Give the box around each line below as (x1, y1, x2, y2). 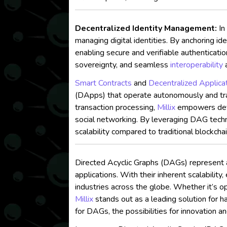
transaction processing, (75, 102, 158, 113)
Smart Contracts (75, 78, 132, 89)
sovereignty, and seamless (75, 59, 171, 70)
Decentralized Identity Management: (75, 23, 217, 34)
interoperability (170, 59, 223, 70)
